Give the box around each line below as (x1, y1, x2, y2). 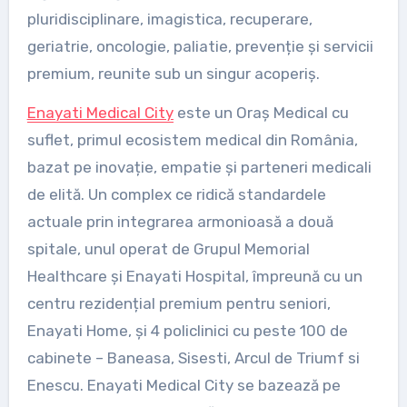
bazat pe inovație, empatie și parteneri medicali (26, 157, 372, 176)
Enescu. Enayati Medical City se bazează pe (26, 375, 341, 394)
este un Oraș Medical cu (173, 103, 349, 122)
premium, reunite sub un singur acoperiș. (26, 64, 320, 83)
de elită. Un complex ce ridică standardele (26, 184, 326, 203)
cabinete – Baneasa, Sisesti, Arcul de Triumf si (26, 348, 360, 367)
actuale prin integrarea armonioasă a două (26, 212, 333, 231)
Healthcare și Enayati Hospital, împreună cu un (26, 266, 362, 285)
